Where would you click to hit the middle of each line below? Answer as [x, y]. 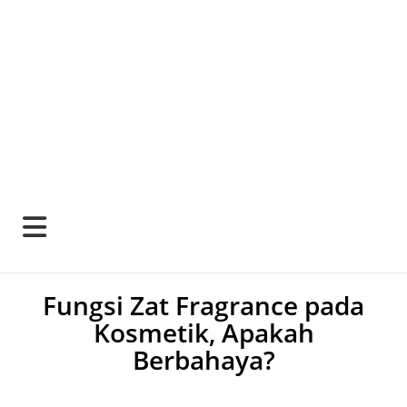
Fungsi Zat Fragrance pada [203, 305]
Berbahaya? [203, 360]
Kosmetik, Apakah [203, 333]
